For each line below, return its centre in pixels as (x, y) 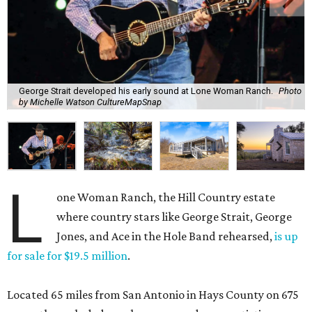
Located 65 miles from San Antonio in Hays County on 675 (153, 295)
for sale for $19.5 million (67, 256)
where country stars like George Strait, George (174, 217)
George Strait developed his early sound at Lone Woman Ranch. (146, 91)
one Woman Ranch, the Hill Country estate (166, 197)
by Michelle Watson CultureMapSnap (90, 102)
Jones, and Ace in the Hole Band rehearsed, (166, 236)
